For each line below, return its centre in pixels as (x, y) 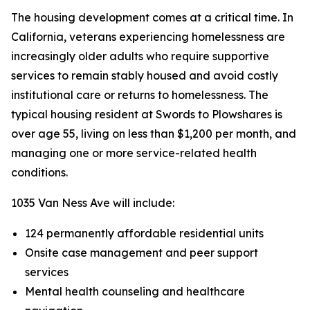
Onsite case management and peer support (142, 253)
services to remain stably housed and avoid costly (145, 75)
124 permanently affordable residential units (144, 233)
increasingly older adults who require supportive (140, 56)
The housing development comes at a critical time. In (152, 17)
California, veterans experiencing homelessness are (148, 37)
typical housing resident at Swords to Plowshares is (147, 114)
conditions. (39, 172)
